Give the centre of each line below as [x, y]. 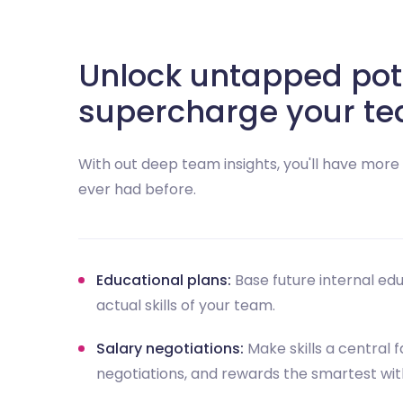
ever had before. [137, 189]
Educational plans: [164, 280]
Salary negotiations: [170, 348]
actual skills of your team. [186, 305]
